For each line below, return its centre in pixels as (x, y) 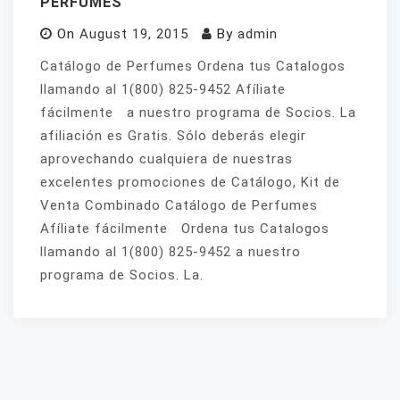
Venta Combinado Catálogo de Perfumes (179, 206)
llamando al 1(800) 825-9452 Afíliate (163, 90)
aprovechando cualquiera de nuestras (167, 159)
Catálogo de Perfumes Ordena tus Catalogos (193, 67)
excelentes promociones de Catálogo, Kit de (190, 183)
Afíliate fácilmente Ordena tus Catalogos (185, 229)
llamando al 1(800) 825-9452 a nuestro (171, 252)
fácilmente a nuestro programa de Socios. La (198, 113)
